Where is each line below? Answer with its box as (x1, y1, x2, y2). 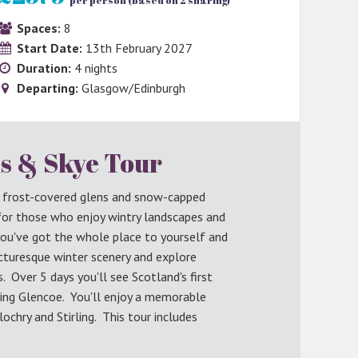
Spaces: (13, 20, 61, 36)
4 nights (70, 60, 117, 76)
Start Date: (13, 40, 82, 56)
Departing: (13, 80, 78, 96)
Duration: (13, 60, 71, 76)
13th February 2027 (82, 40, 193, 56)
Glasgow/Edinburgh (78, 80, 185, 96)
